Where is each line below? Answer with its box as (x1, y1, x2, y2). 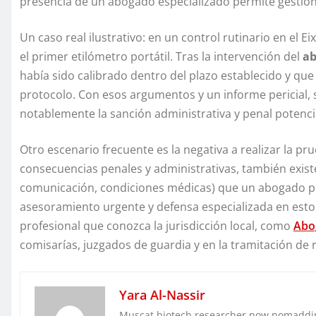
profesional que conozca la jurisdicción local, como (20, 218, 293, 234)
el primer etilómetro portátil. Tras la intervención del (20, 49, 303, 65)
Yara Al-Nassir (119, 286, 205, 304)
